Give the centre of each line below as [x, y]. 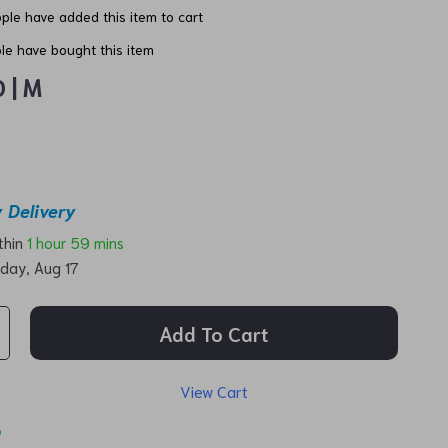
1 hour [47, 241]
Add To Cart [214, 333]
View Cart [214, 390]
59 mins [98, 241]
